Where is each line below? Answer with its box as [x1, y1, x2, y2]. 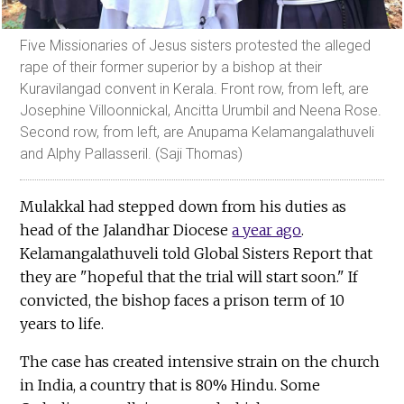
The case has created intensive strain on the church [20, 353, 381, 372]
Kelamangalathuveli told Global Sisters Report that [20, 244, 373, 263]
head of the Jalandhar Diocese [20, 221, 233, 240]
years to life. [20, 315, 105, 334]
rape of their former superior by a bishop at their [20, 59, 323, 77]
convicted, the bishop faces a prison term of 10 [20, 291, 345, 310]
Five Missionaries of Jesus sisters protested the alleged [20, 37, 372, 55]
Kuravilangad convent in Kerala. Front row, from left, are [20, 80, 370, 98]
